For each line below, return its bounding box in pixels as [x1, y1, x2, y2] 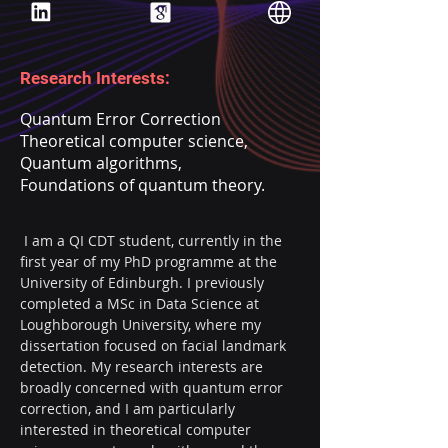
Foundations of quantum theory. [20, 174, 265, 196]
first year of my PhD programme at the [20, 252, 281, 271]
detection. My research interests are [20, 357, 267, 376]
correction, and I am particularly [20, 399, 239, 418]
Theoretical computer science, [20, 130, 252, 152]
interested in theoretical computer [20, 420, 255, 439]
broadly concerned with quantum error [20, 378, 287, 397]
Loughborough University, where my [20, 315, 265, 334]
